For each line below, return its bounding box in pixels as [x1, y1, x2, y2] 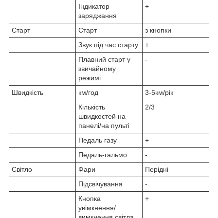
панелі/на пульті [78, 121, 129, 129]
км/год [78, 88, 98, 96]
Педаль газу [78, 136, 117, 144]
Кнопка [78, 194, 101, 202]
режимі [78, 73, 101, 82]
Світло [12, 165, 32, 173]
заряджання [78, 11, 117, 19]
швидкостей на [78, 112, 126, 120]
